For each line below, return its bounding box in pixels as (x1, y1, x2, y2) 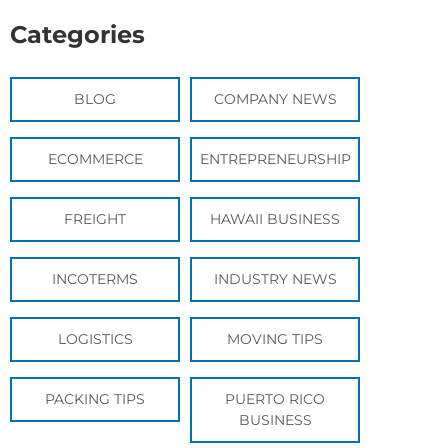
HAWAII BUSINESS (210, 210, 340, 229)
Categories (10, 20, 145, 50)
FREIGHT (64, 210, 126, 229)
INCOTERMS (52, 270, 138, 289)
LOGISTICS (57, 330, 133, 349)
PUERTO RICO (225, 390, 325, 409)
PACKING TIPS (45, 390, 145, 409)
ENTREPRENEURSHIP (199, 150, 351, 169)
